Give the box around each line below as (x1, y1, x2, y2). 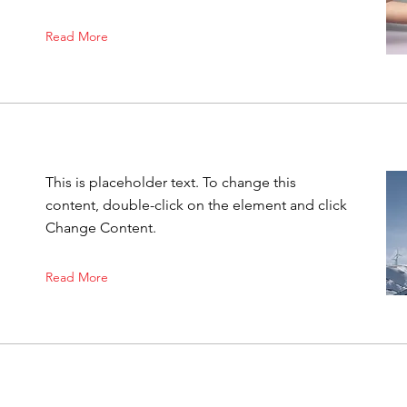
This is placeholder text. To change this (45, 174, 296, 191)
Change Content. (45, 219, 156, 236)
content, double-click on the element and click (45, 196, 347, 213)
